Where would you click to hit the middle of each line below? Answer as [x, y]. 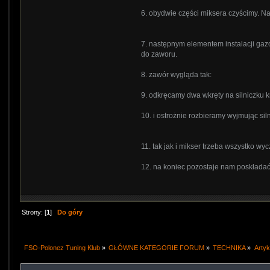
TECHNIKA [229, 247]
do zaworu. [159, 55]
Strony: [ [34, 212]
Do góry [70, 212]
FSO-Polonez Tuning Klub [62, 247]
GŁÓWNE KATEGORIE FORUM [156, 247]
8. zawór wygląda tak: [177, 75]
